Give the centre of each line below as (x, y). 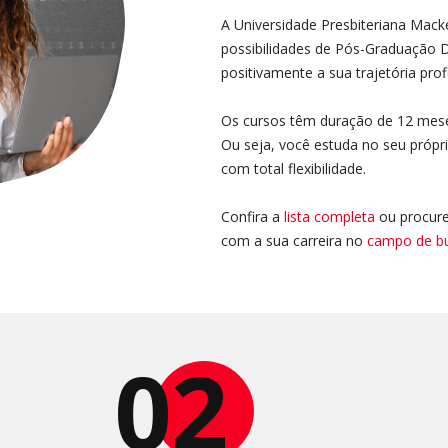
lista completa (329, 216)
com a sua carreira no (293, 240)
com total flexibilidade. (293, 168)
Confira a (252, 216)
